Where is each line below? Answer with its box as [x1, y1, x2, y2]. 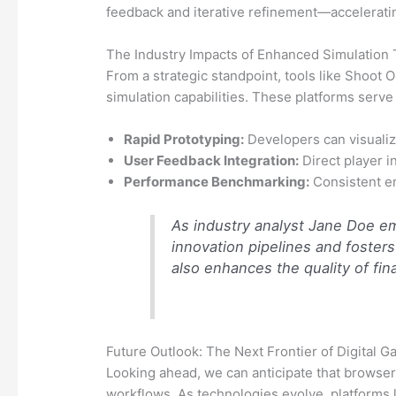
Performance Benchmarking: [124, 173, 310, 191]
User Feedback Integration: [124, 152, 300, 170]
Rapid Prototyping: [124, 131, 245, 148]
